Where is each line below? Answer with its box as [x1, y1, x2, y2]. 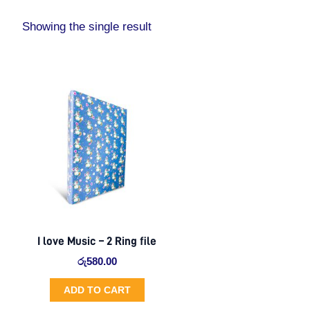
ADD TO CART [63, 284, 131, 295]
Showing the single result [22, 20, 152, 34]
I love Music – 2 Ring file [37, 235, 157, 247]
